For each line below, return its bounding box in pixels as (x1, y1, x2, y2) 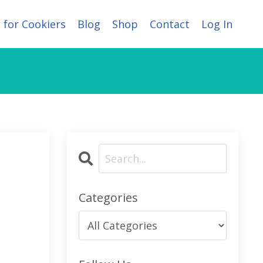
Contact (150, 17, 190, 32)
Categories (78, 190, 138, 206)
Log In (201, 17, 232, 32)
